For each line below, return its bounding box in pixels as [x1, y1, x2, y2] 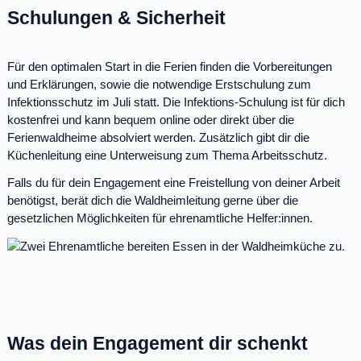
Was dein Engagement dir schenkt [7, 333, 308, 355]
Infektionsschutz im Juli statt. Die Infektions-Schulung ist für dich [7, 95, 345, 110]
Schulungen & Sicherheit [7, 7, 226, 29]
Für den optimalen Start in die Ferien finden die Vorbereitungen [7, 60, 332, 74]
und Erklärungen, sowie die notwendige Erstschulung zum [7, 77, 311, 92]
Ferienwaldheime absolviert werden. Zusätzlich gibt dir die [7, 131, 309, 145]
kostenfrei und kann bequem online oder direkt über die [7, 113, 294, 127]
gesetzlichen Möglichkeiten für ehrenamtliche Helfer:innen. [7, 211, 313, 226]
